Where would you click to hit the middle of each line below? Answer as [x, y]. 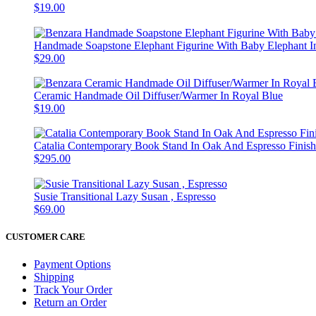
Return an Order [70, 302]
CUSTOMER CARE [45, 236]
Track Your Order [73, 289]
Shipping [54, 276]
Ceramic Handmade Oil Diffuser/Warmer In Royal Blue [158, 95]
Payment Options [72, 264]
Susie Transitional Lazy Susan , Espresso [125, 196]
